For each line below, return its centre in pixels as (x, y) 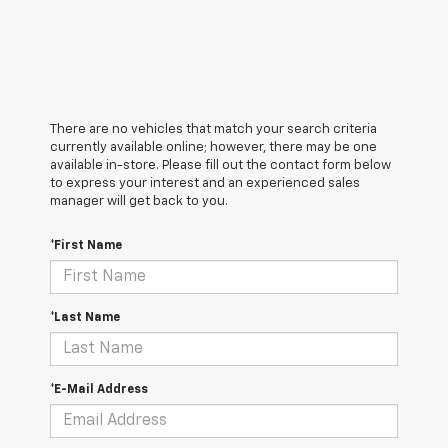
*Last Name (85, 318)
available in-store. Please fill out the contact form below (220, 166)
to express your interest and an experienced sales (205, 184)
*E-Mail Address (99, 390)
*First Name (86, 246)
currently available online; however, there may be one (213, 148)
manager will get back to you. (139, 202)
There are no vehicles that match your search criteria (213, 130)
